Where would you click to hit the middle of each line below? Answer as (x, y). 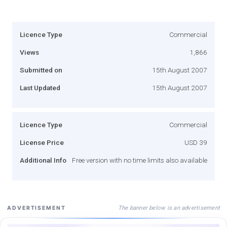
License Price (42, 142)
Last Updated (40, 87)
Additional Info (43, 160)
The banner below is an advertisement (169, 207)
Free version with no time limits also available (140, 160)
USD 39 (196, 142)
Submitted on (41, 70)
